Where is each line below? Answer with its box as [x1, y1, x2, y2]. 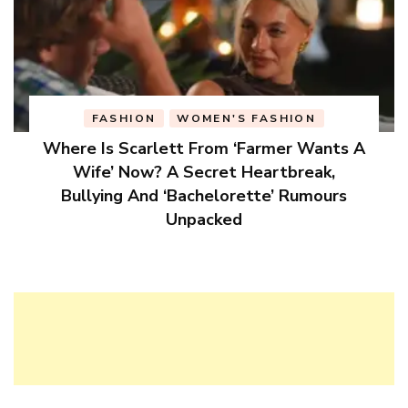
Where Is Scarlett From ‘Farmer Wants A [42, 138, 365, 160]
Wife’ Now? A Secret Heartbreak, [72, 161, 335, 184]
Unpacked [165, 209, 242, 231]
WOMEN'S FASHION [177, 111, 317, 127]
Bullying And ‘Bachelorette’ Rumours [60, 185, 347, 208]
